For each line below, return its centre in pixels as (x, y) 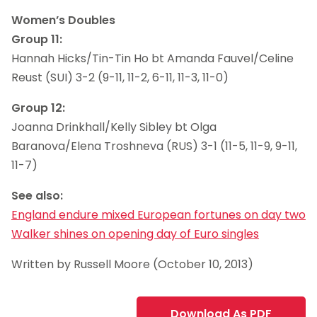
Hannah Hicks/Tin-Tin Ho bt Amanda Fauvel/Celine (152, 58)
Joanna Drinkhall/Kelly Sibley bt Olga (114, 127)
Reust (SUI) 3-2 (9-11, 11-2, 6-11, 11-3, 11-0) (120, 77)
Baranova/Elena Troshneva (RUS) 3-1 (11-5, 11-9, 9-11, (154, 146)
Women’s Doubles (63, 20)
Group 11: (37, 39)
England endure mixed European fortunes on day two (158, 214)
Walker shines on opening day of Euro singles (135, 234)
